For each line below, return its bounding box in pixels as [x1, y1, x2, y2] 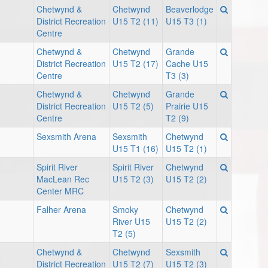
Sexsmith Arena [36, 130, 96, 143]
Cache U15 [166, 57, 208, 70]
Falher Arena [36, 203, 86, 216]
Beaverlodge [166, 3, 214, 16]
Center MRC [36, 185, 84, 197]
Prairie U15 [166, 100, 208, 112]
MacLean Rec [36, 173, 89, 185]
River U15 [112, 215, 150, 228]
